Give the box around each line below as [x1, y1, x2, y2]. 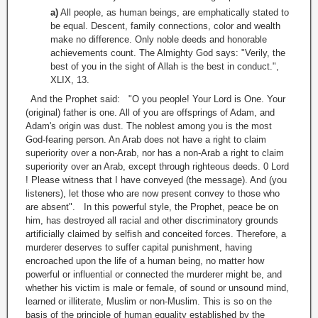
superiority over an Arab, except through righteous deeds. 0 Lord [26, 161, 289, 172]
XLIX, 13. [50, 75, 89, 86]
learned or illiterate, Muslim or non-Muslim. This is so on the [26, 296, 272, 307]
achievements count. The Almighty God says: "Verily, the [50, 48, 285, 59]
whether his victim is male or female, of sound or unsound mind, [26, 283, 289, 294]
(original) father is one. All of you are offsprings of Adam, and [26, 107, 275, 119]
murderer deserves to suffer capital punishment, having [26, 242, 252, 253]
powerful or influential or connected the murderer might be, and [26, 269, 282, 280]
